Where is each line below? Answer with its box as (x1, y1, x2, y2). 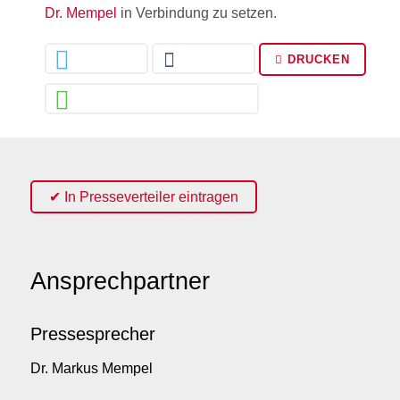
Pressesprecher (30, 324, 155, 345)
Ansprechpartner (30, 267, 210, 296)
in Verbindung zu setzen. (117, 4, 277, 21)
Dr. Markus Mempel (30, 361, 153, 377)
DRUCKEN (283, 52, 350, 66)
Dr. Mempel (45, 4, 117, 21)
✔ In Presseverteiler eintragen (49, 188, 239, 204)
